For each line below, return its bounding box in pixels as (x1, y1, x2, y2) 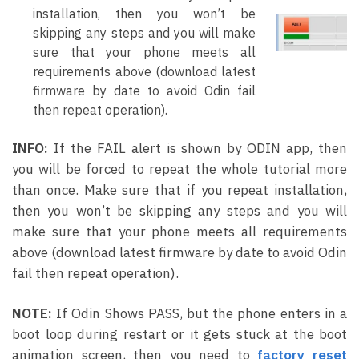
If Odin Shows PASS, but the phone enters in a (52, 305, 347, 323)
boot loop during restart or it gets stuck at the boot (12, 325, 347, 344)
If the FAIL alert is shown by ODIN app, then (48, 139, 347, 158)
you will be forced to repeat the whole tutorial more (12, 160, 347, 179)
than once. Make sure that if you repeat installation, (12, 181, 347, 200)
